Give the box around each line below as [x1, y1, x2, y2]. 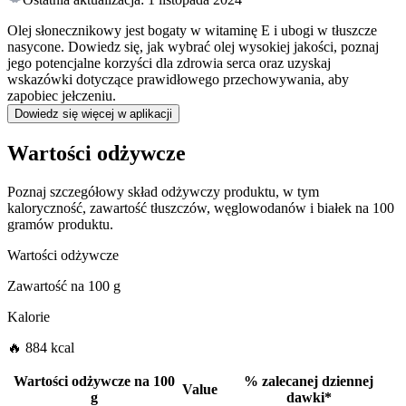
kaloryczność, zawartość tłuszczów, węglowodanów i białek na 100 [7, 200, 394, 217]
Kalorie [7, 309, 50, 325]
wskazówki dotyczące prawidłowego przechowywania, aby [7, 72, 349, 88]
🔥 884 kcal [7, 340, 74, 356]
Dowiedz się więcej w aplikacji [14, 107, 172, 121]
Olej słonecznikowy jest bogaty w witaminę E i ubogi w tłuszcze [7, 23, 377, 39]
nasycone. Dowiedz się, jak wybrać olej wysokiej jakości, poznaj [7, 39, 379, 55]
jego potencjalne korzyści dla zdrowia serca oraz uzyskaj [7, 55, 331, 72]
